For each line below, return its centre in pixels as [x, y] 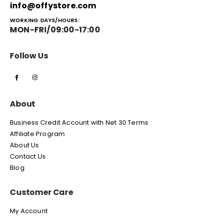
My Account [29, 211]
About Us [25, 145]
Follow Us [29, 55]
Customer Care [41, 192]
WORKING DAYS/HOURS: [45, 20]
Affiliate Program [38, 134]
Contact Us [28, 157]
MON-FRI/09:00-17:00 [55, 29]
